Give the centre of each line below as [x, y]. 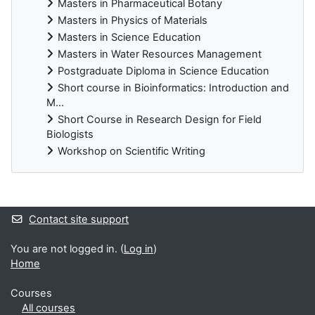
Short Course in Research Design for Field [160, 119]
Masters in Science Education [129, 37]
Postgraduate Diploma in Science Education [163, 71]
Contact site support [79, 219]
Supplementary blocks [88, 203]
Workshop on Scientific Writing [131, 151]
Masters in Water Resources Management [160, 54]
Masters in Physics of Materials [133, 20]
